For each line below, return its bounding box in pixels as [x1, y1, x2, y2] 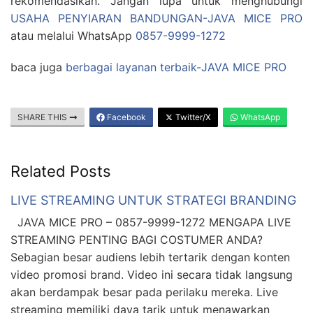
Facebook [105, 112, 146, 123]
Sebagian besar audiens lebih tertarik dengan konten [10, 250, 290, 265]
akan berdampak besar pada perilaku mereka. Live [10, 285, 278, 300]
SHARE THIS [17, 112, 69, 123]
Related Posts [10, 162, 111, 181]
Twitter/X [173, 112, 211, 123]
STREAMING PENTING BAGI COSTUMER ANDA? [10, 233, 263, 247]
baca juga [10, 60, 66, 75]
